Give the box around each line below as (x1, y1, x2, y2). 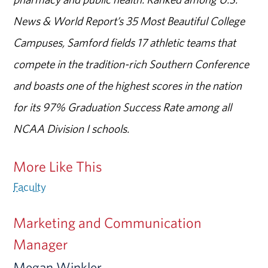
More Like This (13, 157, 103, 175)
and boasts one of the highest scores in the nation (13, 78, 242, 93)
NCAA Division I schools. (13, 121, 130, 136)
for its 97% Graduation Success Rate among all (13, 99, 232, 114)
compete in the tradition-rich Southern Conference (13, 56, 249, 71)
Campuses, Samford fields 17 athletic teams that (13, 35, 236, 50)
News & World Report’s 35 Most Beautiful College (13, 13, 245, 28)
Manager (13, 234, 68, 253)
